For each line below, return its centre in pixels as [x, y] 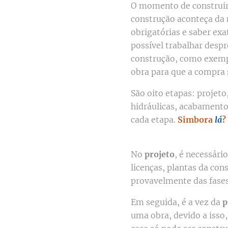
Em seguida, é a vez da [177, 202]
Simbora [196, 119]
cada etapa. [154, 119]
